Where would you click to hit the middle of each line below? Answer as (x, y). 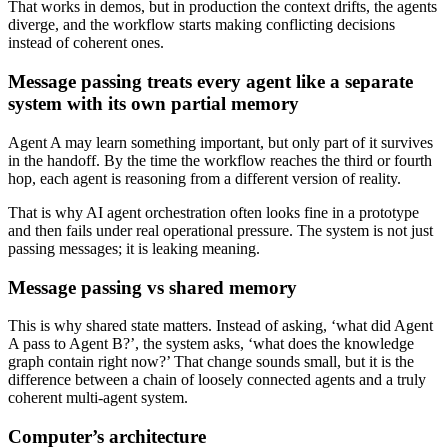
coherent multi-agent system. (98, 398)
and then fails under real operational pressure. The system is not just (220, 230)
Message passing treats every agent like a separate (210, 82)
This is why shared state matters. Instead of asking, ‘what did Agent (220, 326)
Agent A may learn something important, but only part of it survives (220, 142)
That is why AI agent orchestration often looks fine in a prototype (213, 212)
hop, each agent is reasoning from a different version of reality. (204, 178)
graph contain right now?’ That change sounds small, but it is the (211, 362)
